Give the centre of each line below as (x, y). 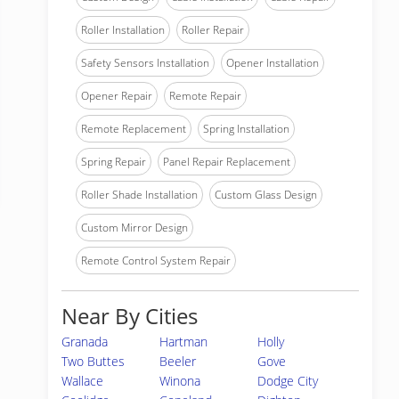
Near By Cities (130, 316)
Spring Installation (246, 129)
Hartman (184, 342)
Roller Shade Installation (139, 195)
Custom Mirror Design (134, 228)
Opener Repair (117, 96)
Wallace (82, 381)
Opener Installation (273, 63)
